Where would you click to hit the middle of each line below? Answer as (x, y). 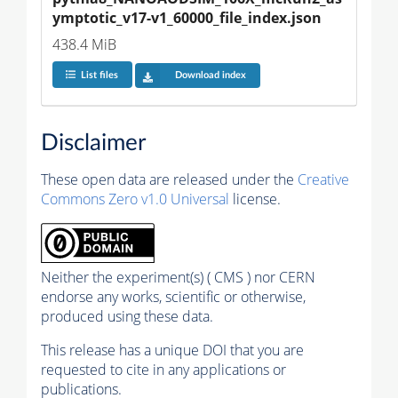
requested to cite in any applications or (163, 370)
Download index (210, 76)
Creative (323, 180)
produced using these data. (127, 317)
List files (99, 76)
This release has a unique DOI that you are (172, 350)
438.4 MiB (84, 44)
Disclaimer (93, 143)
